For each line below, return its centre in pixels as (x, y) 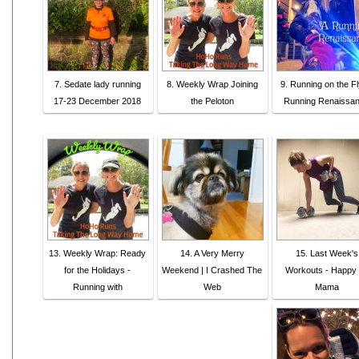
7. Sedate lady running (97, 84)
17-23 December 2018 (97, 101)
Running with (97, 286)
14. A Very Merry (212, 253)
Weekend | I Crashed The (212, 270)
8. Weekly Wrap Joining (212, 84)
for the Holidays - (97, 270)
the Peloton (212, 101)
